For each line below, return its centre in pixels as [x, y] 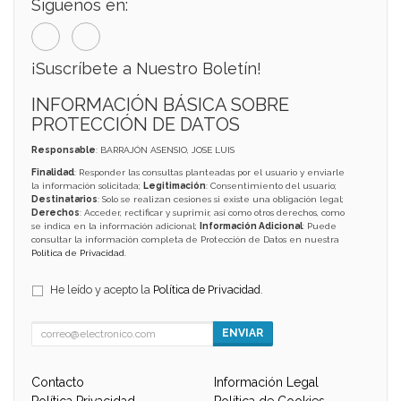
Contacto [58, 382]
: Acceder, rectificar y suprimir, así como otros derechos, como [212, 212]
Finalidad [53, 172]
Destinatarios [64, 199]
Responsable [64, 149]
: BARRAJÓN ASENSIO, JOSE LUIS [165, 149]
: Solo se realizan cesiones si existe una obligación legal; [221, 199]
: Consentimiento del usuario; [271, 185]
